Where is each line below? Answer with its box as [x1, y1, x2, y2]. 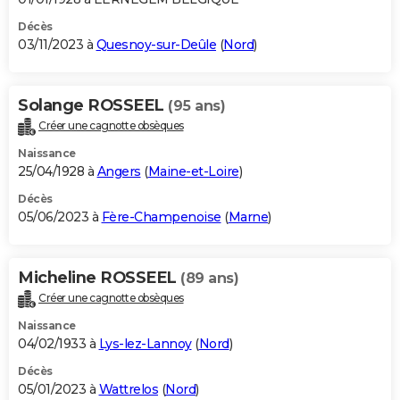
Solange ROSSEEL [18, 95, 168, 115]
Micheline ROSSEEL [18, 267, 180, 287]
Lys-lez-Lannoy [98, 335, 192, 352]
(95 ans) [168, 96, 225, 114]
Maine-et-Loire [147, 162, 239, 179]
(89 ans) [180, 269, 238, 287]
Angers [96, 162, 141, 179]
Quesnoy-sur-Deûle [96, 36, 216, 53]
